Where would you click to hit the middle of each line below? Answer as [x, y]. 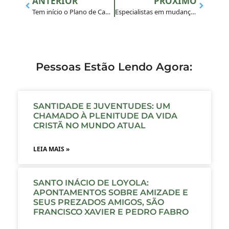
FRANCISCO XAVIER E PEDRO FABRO [111, 212]
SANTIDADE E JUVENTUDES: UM [102, 106]
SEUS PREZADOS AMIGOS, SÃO [99, 202]
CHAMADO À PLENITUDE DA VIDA [105, 116]
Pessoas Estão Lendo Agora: [114, 66]
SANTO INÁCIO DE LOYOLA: [91, 182]
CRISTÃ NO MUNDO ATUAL [90, 125]
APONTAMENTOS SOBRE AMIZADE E [111, 192]
